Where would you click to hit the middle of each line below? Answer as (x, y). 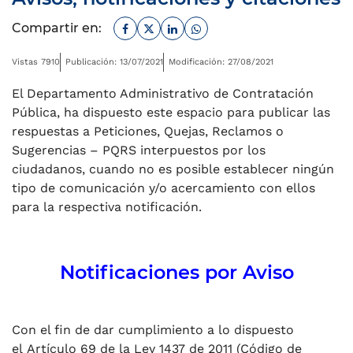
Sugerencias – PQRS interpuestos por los (139, 150)
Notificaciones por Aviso (176, 273)
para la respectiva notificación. (107, 207)
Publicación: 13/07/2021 (114, 62)
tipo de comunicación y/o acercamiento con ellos (163, 188)
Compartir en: (57, 28)
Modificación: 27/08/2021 (221, 62)
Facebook (157, 26)
